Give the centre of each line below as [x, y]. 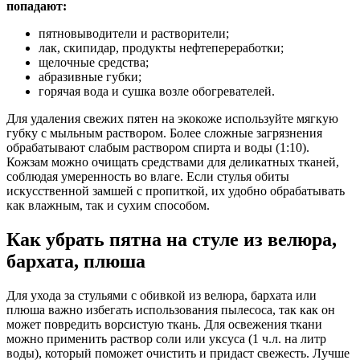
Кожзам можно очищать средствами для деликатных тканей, [173, 162]
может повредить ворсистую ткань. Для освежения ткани [164, 324]
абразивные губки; [90, 77]
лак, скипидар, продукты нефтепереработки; [161, 48]
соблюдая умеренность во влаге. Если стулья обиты [148, 177]
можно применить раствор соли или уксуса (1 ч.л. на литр [166, 338]
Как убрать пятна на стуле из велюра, [172, 239]
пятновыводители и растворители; [134, 34]
